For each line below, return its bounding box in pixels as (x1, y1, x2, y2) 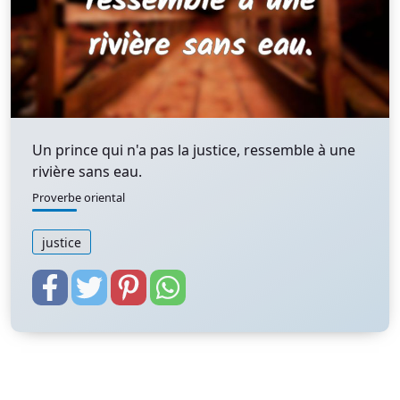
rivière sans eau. (32, 162, 142, 181)
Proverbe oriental (32, 189, 125, 205)
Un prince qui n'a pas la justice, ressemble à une (32, 140, 355, 160)
